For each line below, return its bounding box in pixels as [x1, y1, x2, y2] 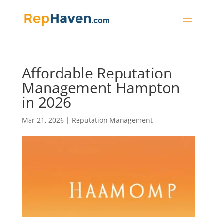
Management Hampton [21, 77, 180, 97]
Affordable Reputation [21, 63, 172, 83]
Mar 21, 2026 [21, 115, 64, 124]
